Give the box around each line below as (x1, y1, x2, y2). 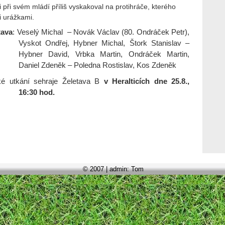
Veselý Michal (17, 28, 63, 36)
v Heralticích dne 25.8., (103, 77, 190, 85)
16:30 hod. (18, 88, 55, 96)
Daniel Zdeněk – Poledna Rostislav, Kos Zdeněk (18, 61, 176, 69)
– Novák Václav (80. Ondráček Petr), (67, 28, 190, 36)
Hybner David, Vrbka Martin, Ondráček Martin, (18, 50, 189, 58)
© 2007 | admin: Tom (82, 165, 144, 173)
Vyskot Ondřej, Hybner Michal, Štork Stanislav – (18, 39, 189, 47)
